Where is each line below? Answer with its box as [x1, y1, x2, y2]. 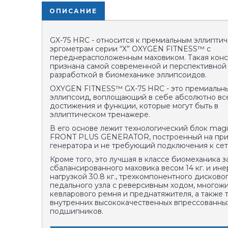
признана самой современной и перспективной [50, 62, 226, 71]
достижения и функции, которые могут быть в [50, 101, 218, 110]
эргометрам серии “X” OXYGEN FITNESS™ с [50, 44, 211, 53]
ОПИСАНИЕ [49, 7, 97, 15]
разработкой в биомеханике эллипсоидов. [50, 70, 209, 79]
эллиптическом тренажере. [50, 110, 150, 119]
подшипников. [50, 207, 103, 216]
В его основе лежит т [50, 124, 128, 133]
